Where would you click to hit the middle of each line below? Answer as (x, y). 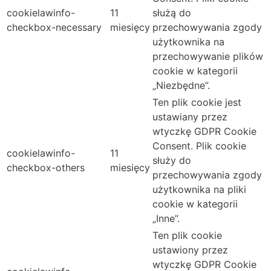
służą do (172, 13)
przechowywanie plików (208, 57)
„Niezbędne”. (181, 86)
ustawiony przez (190, 250)
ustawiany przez (190, 117)
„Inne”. (166, 219)
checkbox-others (46, 168)
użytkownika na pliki (199, 190)
